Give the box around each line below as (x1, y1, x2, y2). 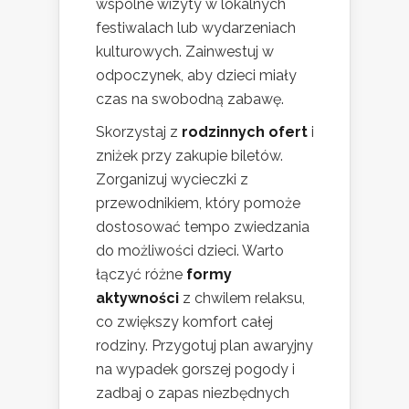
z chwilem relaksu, (179, 288, 305, 307)
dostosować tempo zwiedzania (96, 217, 309, 236)
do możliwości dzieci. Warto (96, 241, 284, 259)
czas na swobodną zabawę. (96, 89, 284, 108)
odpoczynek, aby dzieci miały (96, 66, 297, 84)
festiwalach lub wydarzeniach (96, 18, 296, 37)
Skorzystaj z (96, 122, 182, 141)
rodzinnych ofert (182, 122, 308, 141)
